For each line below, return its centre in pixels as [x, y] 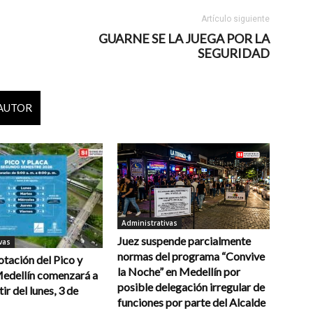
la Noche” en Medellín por [179, 271]
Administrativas [150, 223]
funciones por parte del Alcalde [191, 302]
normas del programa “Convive [191, 256]
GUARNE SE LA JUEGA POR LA [184, 38]
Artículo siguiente [235, 19]
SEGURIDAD [234, 53]
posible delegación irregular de [191, 286]
